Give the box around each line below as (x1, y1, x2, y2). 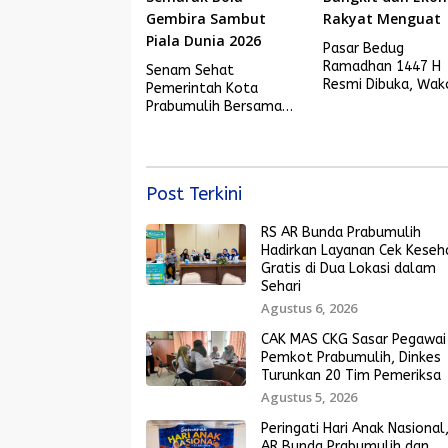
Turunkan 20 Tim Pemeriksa (261, 366, 441, 384)
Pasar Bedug (323, 39, 405, 57)
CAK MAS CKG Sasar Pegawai (261, 330, 446, 348)
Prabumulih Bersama (146, 97, 282, 115)
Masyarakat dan (146, 115, 250, 133)
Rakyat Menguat (323, 129, 431, 147)
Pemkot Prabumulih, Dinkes (261, 348, 441, 366)
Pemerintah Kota (146, 79, 258, 97)
